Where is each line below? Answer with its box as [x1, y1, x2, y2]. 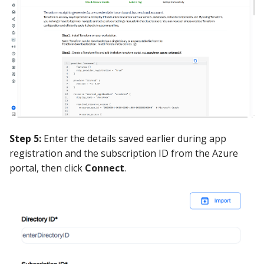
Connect [85, 161, 124, 174]
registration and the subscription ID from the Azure [9, 146, 238, 160]
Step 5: [9, 131, 41, 145]
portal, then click [9, 161, 85, 174]
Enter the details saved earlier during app [41, 131, 226, 145]
